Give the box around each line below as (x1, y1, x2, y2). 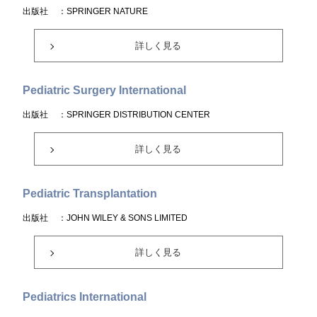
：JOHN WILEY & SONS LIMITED (58, 213, 188, 223)
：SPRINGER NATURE (58, 6, 149, 16)
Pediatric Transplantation (23, 188, 158, 200)
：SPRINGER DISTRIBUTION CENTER (58, 110, 211, 120)
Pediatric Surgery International (23, 84, 187, 96)
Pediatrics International (23, 291, 147, 303)
